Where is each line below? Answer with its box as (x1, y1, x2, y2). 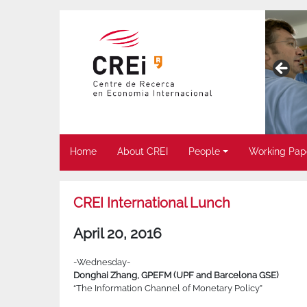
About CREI (117, 146, 168, 158)
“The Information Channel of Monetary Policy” (73, 283, 262, 294)
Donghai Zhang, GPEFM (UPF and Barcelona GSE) (73, 270, 278, 281)
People (188, 146, 220, 158)
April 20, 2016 (73, 225, 162, 243)
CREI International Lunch (73, 195, 230, 212)
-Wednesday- (73, 257, 130, 268)
